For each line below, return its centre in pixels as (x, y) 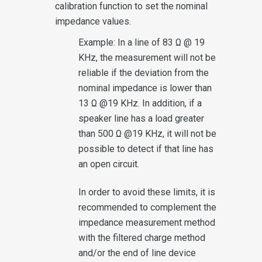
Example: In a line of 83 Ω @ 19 (142, 42)
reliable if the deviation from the (144, 73)
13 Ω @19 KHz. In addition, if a (140, 103)
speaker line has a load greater (141, 118)
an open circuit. (109, 164)
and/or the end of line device (137, 253)
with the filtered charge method (142, 237)
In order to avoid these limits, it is (147, 192)
